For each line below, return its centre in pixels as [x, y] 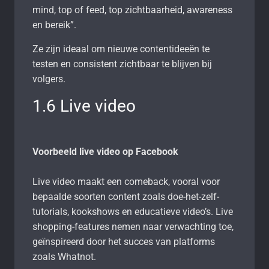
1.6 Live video [84, 106]
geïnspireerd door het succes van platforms [124, 241]
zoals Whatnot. [64, 256]
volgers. [49, 79]
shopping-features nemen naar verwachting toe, [133, 226]
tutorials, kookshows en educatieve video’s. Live [133, 211]
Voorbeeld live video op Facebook [105, 151]
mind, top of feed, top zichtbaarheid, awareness [132, 10]
